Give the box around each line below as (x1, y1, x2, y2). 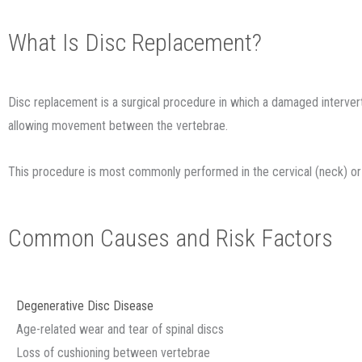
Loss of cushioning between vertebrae (16, 345, 210, 360)
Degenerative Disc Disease (16, 298, 154, 314)
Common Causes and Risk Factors (8, 224, 333, 252)
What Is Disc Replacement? (8, 28, 262, 57)
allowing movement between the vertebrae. (8, 118, 228, 133)
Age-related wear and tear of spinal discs (16, 322, 224, 337)
